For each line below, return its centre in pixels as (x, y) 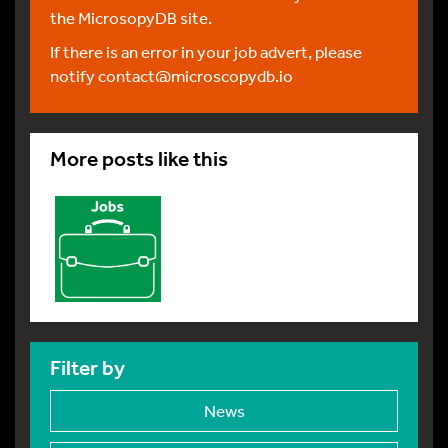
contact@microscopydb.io (195, 75)
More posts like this (139, 158)
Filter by (87, 367)
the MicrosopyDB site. (131, 17)
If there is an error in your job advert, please (206, 51)
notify (74, 75)
